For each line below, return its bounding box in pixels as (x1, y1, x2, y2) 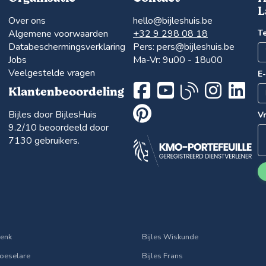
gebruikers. (32, 134, 80, 147)
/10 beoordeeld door (22, 121, 109, 134)
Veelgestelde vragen (8, 66, 95, 80)
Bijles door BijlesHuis (8, 107, 97, 121)
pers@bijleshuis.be (157, 40, 235, 53)
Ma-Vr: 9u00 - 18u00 (133, 53, 223, 66)
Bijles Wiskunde (141, 232, 198, 243)
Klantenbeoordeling (8, 83, 124, 100)
